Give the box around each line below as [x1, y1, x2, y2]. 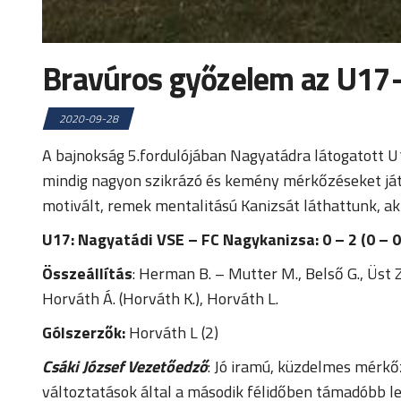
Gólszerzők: [42, 320, 125, 345]
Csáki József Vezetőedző [42, 354, 208, 379]
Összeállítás [42, 260, 132, 286]
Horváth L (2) [125, 320, 218, 345]
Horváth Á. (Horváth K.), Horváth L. [42, 286, 278, 311]
